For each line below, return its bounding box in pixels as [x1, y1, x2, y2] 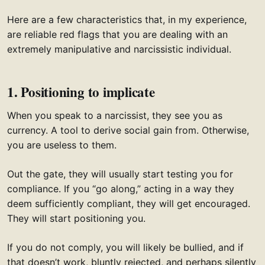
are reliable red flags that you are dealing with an [7, 28, 228, 41]
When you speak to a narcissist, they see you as [7, 109, 222, 122]
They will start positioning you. [7, 212, 146, 225]
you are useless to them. [7, 139, 117, 151]
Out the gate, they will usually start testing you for [7, 168, 233, 180]
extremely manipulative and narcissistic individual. [7, 43, 231, 56]
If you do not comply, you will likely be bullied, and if [7, 241, 244, 254]
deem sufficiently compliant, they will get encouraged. [7, 198, 250, 210]
